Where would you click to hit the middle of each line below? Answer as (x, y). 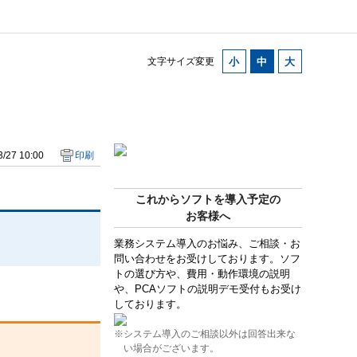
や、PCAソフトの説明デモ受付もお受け (207, 288)
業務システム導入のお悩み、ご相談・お (207, 243)
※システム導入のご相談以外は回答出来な (204, 333)
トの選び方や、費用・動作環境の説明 (202, 273)
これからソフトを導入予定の (208, 199)
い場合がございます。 (171, 348)
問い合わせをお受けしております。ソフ (207, 258)
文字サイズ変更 (180, 61)
